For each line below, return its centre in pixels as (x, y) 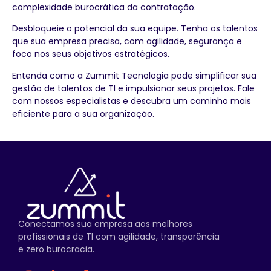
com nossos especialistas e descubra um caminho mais (132, 101)
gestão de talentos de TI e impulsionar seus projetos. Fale (133, 88)
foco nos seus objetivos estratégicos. (91, 54)
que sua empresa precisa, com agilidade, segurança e (127, 41)
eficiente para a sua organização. (83, 113)
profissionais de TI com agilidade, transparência (119, 236)
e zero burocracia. (56, 249)
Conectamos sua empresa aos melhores (105, 224)
